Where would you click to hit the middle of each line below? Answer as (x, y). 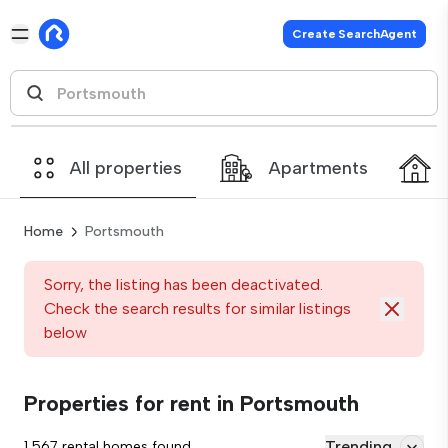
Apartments (318, 168)
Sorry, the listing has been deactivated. (183, 284)
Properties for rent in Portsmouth (191, 403)
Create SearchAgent (354, 34)
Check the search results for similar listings (197, 308)
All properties (126, 168)
